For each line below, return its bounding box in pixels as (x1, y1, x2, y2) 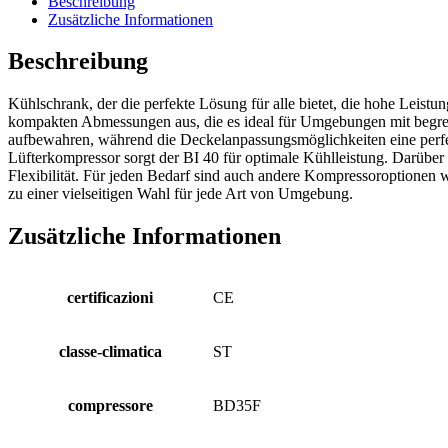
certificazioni (67, 289, 153, 307)
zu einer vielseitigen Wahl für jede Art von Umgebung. (8, 185, 353, 203)
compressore (67, 397, 153, 415)
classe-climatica (58, 343, 162, 361)
